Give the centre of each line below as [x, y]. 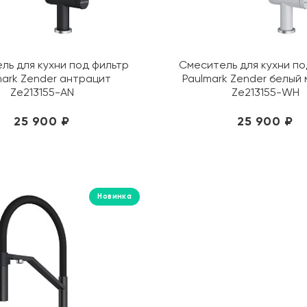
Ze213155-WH [265, 92]
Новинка [114, 196]
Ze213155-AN [42, 92]
